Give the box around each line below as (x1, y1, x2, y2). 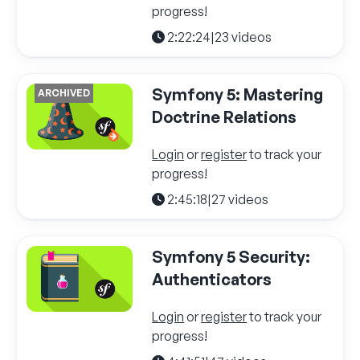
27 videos (211, 190, 269, 207)
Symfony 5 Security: (152, 246, 311, 267)
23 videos (215, 28, 272, 45)
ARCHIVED (38, 86, 90, 99)
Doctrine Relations (152, 106, 297, 127)
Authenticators (152, 268, 272, 289)
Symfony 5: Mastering (152, 84, 324, 104)
